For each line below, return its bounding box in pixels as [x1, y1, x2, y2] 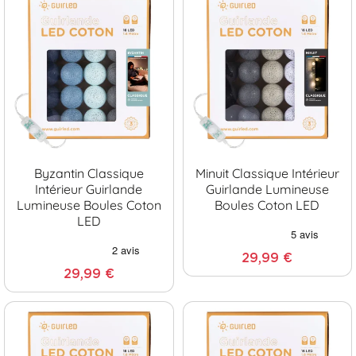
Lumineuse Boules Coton [16, 196, 161, 213]
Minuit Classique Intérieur [195, 164, 339, 181]
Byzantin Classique [33, 164, 144, 181]
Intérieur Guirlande [35, 180, 143, 197]
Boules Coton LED [215, 196, 320, 213]
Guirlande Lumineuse [205, 180, 329, 197]
